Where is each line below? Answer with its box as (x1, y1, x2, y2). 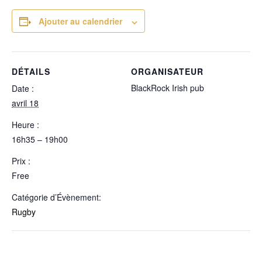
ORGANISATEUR (131, 65, 204, 78)
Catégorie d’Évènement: (12, 191, 101, 204)
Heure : (12, 119, 39, 131)
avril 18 (12, 97, 39, 109)
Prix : (12, 155, 30, 167)
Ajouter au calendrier (39, 15, 122, 27)
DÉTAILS (12, 65, 50, 78)
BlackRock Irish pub (131, 82, 204, 94)
